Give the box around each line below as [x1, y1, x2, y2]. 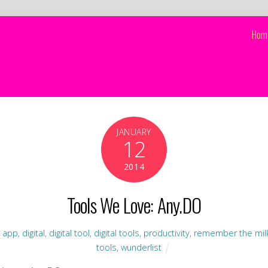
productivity [144, 227, 190, 239]
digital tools [94, 227, 140, 239]
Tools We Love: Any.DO [66, 191, 202, 220]
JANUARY [117, 126, 151, 138]
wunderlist [120, 242, 162, 254]
